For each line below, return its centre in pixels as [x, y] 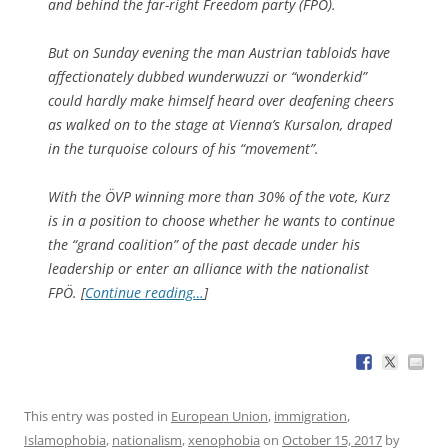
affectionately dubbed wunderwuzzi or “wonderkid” [207, 76]
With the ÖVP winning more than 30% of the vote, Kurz [219, 196]
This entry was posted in [97, 415]
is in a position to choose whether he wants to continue [221, 220]
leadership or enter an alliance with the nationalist [208, 268]
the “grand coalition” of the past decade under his [204, 244]
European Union [219, 415]
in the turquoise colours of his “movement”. [183, 148]
